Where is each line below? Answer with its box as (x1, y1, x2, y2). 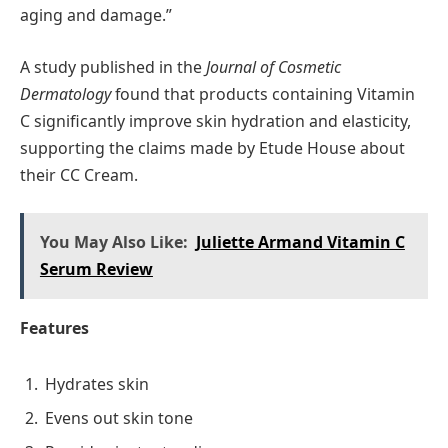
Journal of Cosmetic (206, 55, 341, 78)
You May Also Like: (39, 230, 188, 253)
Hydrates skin (45, 372, 149, 395)
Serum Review (39, 257, 153, 280)
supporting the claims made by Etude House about (20, 136, 405, 159)
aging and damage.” (20, 3, 172, 26)
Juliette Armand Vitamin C (195, 230, 405, 253)
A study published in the (20, 55, 206, 78)
